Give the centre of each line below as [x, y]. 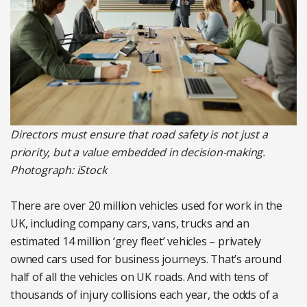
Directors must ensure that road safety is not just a [139, 135]
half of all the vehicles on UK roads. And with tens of [140, 277]
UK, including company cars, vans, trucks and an [130, 224]
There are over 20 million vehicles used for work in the [146, 206]
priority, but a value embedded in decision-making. [138, 152]
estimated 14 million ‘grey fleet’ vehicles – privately [136, 242]
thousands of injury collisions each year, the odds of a [144, 295]
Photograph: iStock [59, 170]
